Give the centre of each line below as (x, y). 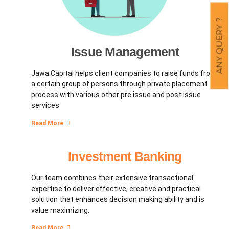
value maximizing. (60, 210)
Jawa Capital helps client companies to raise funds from (124, 73)
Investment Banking (125, 157)
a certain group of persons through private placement (119, 84)
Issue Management (125, 52)
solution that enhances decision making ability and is (118, 199)
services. (46, 106)
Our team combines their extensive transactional (112, 178)
